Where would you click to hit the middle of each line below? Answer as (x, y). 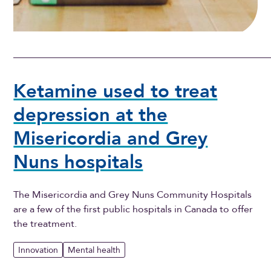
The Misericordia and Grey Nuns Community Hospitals (133, 195)
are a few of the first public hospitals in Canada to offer (133, 210)
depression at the (91, 115)
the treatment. (45, 224)
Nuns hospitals (78, 162)
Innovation (38, 250)
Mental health (94, 250)
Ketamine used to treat (116, 91)
